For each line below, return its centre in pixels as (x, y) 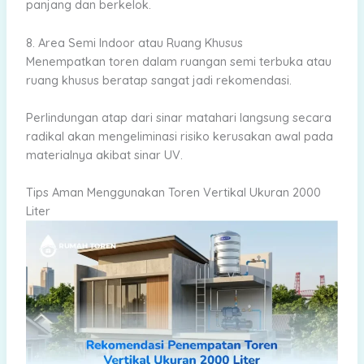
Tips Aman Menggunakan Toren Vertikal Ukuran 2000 (173, 193)
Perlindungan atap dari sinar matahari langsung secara (178, 118)
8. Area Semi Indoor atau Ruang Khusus (134, 42)
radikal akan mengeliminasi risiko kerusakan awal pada (179, 136)
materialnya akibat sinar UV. (104, 155)
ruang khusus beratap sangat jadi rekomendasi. (158, 80)
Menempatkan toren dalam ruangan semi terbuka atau (178, 61)
